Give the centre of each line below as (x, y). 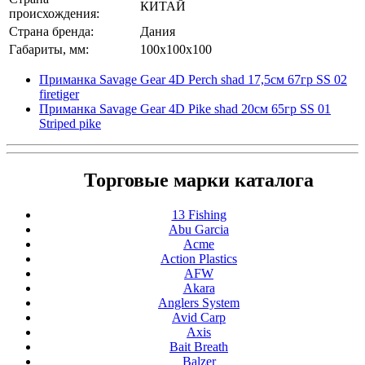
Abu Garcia (199, 230)
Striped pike (70, 123)
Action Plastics (199, 259)
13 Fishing (199, 215)
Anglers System (199, 303)
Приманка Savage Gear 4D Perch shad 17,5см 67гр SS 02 (193, 79)
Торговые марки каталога (199, 180)
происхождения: (54, 13)
